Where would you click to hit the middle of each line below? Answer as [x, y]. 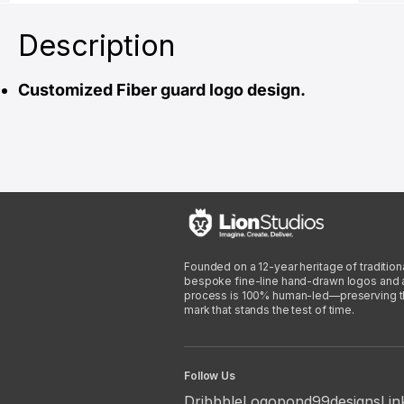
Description [96, 46]
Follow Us [210, 375]
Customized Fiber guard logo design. [162, 90]
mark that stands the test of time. [269, 310]
